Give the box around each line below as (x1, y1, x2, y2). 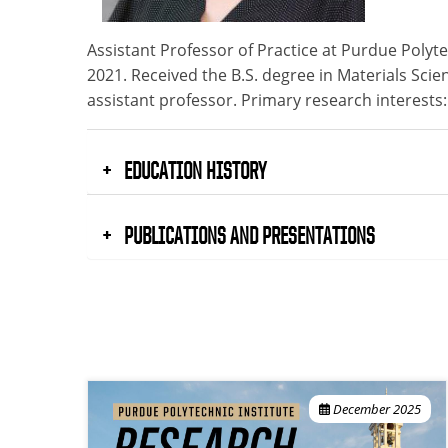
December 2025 (333, 399, 421, 418)
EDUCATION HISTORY (120, 156, 266, 183)
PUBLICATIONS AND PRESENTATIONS (120, 221, 375, 248)
